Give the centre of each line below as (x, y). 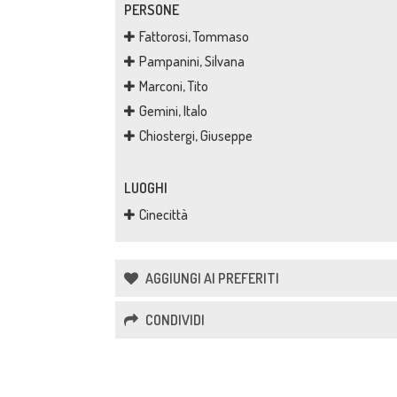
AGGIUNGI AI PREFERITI (211, 278)
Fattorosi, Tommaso (194, 36)
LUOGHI (146, 188)
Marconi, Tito (174, 86)
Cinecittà (163, 214)
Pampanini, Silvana (192, 61)
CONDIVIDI (174, 320)
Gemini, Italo (173, 111)
